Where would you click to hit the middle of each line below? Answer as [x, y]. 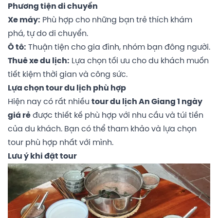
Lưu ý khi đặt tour [42, 156]
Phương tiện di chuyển [53, 6]
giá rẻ [19, 115]
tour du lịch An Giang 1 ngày [147, 102]
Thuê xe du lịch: [39, 61]
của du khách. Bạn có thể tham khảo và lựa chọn [102, 129]
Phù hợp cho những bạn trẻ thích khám [116, 20]
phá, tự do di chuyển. [48, 34]
